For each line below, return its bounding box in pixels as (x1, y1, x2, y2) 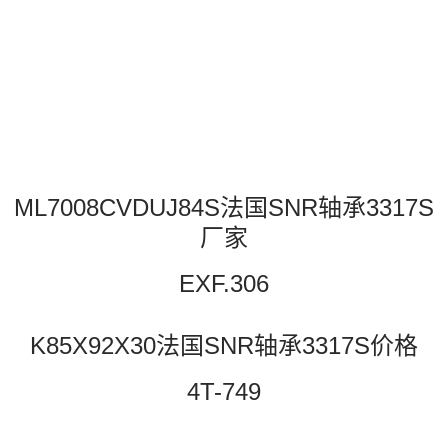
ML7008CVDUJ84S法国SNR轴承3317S (14, 194, 434, 222)
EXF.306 (179, 270, 269, 298)
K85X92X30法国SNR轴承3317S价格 (30, 332, 418, 360)
